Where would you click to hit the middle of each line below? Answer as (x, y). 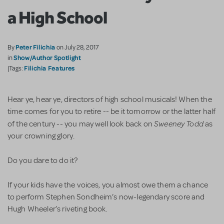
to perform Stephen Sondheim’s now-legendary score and (106, 197)
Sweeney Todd (180, 123)
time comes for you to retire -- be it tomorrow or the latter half (112, 112)
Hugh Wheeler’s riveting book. (57, 209)
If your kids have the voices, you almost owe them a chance (108, 185)
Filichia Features (49, 68)
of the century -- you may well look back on (81, 124)
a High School (57, 17)
